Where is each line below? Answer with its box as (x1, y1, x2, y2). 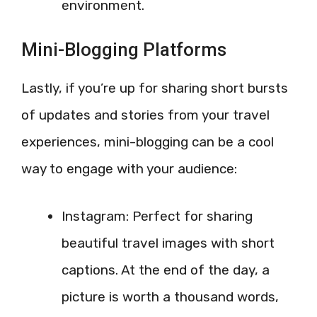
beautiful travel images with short (62, 234, 275, 251)
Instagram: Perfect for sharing (62, 207, 253, 224)
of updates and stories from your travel (21, 107, 270, 124)
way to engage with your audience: (21, 161, 237, 178)
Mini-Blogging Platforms (21, 39, 226, 61)
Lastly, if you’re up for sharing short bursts (21, 80, 288, 97)
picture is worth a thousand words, (62, 288, 279, 305)
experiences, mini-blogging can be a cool (21, 134, 274, 151)
